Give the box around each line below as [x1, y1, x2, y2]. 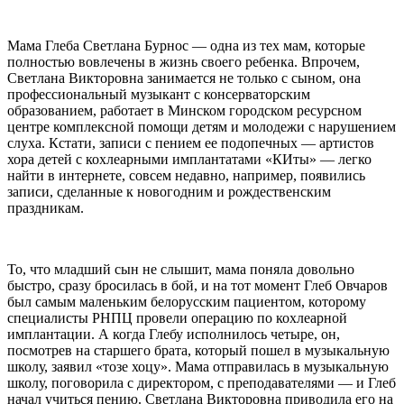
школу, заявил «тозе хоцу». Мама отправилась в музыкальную [7, 358, 389, 374]
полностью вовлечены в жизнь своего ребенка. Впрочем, [7, 53, 360, 69]
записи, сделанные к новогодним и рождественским [7, 183, 331, 199]
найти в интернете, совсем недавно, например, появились [7, 167, 365, 183]
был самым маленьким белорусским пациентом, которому [7, 293, 366, 309]
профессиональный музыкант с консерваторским [7, 86, 310, 102]
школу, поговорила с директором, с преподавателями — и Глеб [7, 374, 396, 390]
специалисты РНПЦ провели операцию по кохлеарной [7, 309, 347, 326]
